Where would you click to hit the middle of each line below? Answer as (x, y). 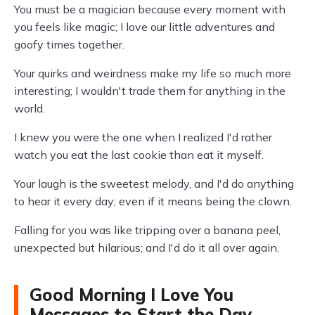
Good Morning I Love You (131, 295)
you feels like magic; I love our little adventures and (144, 27)
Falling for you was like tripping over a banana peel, (147, 230)
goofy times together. (69, 44)
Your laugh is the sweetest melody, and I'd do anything (154, 184)
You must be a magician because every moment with (150, 9)
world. (30, 108)
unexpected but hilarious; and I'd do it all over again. (147, 247)
